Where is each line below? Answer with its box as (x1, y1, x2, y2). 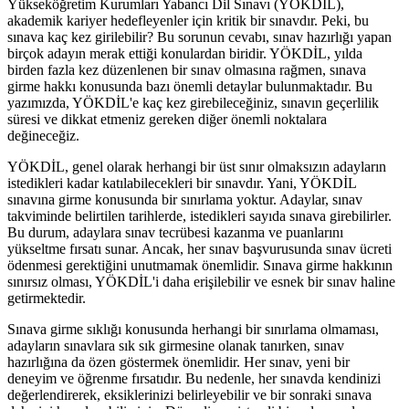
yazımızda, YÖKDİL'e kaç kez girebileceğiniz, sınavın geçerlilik (7, 94, 379, 110)
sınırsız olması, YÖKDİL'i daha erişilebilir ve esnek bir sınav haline (7, 273, 395, 289)
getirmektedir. (7, 289, 86, 306)
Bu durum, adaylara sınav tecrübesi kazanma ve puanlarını (7, 224, 343, 240)
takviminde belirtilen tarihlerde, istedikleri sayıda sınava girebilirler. (7, 207, 392, 224)
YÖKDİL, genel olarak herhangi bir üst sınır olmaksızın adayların (7, 158, 386, 174)
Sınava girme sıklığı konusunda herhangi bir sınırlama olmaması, (7, 320, 379, 337)
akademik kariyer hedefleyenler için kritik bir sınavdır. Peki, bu (7, 12, 369, 28)
